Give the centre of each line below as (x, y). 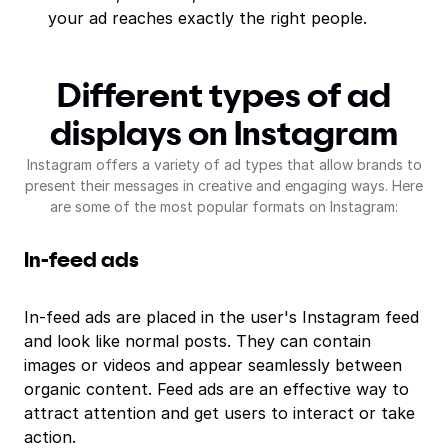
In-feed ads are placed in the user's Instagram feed (221, 317)
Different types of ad (224, 97)
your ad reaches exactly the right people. (207, 18)
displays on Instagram (224, 135)
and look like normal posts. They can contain (197, 341)
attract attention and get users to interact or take (219, 413)
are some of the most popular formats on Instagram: (224, 206)
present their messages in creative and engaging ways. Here (224, 185)
